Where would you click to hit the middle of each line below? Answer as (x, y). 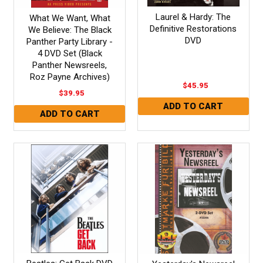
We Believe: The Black (70, 30)
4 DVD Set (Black (70, 53)
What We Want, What (70, 18)
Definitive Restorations (193, 28)
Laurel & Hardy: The (193, 17)
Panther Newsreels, (70, 65)
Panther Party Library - (70, 41)
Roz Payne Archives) (70, 77)
